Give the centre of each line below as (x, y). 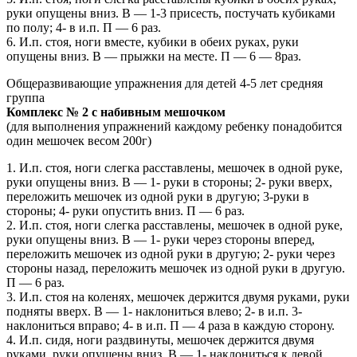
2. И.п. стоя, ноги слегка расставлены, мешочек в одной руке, (175, 226)
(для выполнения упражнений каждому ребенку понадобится (174, 127)
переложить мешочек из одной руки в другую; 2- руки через (171, 254)
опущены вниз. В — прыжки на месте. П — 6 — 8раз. (154, 57)
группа (25, 98)
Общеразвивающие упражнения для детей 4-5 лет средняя (165, 84)
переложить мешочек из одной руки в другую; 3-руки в (158, 197)
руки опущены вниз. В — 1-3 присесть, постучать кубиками (171, 14)
